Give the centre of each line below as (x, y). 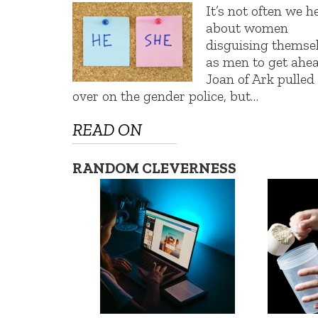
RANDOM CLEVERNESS (154, 168)
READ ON (107, 130)
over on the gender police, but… (165, 95)
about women (247, 27)
